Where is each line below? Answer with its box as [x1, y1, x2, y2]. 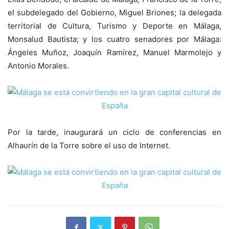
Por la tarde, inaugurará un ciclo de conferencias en [8, 127, 221, 138]
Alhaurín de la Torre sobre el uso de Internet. [8, 141, 170, 151]
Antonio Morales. [8, 61, 69, 71]
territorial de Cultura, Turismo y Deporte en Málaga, [8, 21, 221, 31]
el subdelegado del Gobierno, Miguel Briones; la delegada [8, 8, 221, 18]
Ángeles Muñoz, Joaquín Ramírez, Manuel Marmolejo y [8, 48, 221, 58]
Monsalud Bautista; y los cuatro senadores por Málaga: [8, 34, 221, 44]
